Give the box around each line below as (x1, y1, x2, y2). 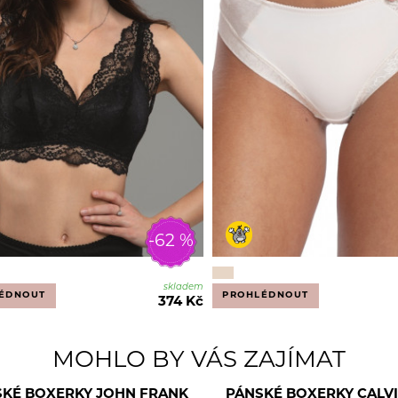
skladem (163, 282, 203, 292)
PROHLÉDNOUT (222, 290, 309, 300)
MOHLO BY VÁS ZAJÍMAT (52, 348, 346, 373)
